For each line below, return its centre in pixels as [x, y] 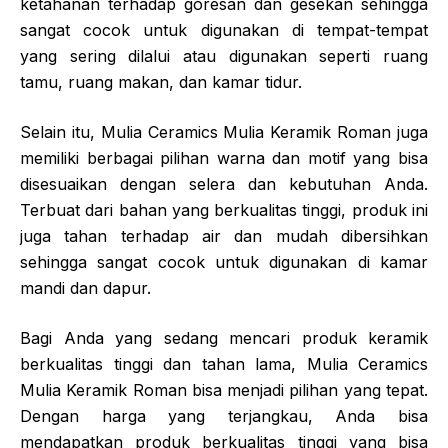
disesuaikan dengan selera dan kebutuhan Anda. [224, 183]
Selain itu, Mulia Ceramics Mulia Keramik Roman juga [224, 131]
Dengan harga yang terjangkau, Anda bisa [224, 415]
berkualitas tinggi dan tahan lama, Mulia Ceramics [224, 363]
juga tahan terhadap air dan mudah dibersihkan [224, 235]
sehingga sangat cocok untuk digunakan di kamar [224, 261]
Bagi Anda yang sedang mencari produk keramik [224, 337]
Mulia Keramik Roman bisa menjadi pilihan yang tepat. [224, 389]
